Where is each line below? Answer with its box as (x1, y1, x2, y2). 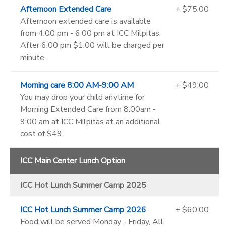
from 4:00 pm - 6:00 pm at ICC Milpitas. (20, 28, 161, 39)
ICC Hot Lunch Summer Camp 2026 (20, 204, 146, 216)
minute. (20, 52, 46, 64)
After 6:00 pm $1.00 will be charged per (20, 40, 164, 51)
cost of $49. (20, 128, 64, 140)
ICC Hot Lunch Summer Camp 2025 (20, 180, 146, 191)
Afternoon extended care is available (20, 16, 151, 27)
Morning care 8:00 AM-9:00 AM (20, 80, 134, 91)
